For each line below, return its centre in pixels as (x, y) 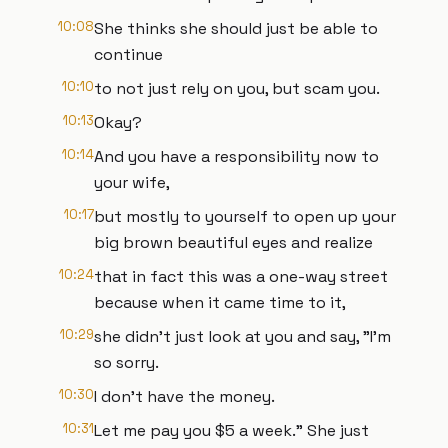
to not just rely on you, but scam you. (237, 88)
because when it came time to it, (220, 302)
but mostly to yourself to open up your (245, 216)
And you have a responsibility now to (236, 156)
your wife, (132, 182)
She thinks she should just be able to (236, 28)
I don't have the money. (184, 396)
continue (128, 54)
